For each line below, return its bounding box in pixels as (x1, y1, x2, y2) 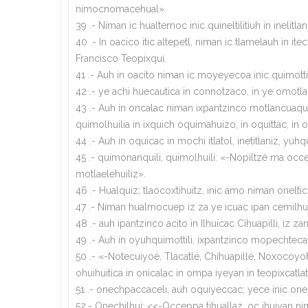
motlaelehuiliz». (76, 168, 146, 179)
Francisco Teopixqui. (76, 52, 166, 64)
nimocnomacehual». (76, 3, 166, 14)
